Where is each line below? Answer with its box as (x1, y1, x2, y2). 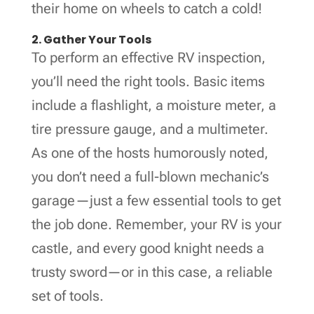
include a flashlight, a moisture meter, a (31, 96, 276, 114)
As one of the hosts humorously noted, (31, 144, 268, 161)
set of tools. (31, 287, 104, 304)
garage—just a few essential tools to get (31, 191, 281, 209)
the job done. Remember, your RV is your (31, 215, 282, 233)
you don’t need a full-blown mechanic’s (31, 168, 269, 185)
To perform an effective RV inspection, (31, 48, 266, 66)
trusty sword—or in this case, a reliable (31, 263, 273, 280)
